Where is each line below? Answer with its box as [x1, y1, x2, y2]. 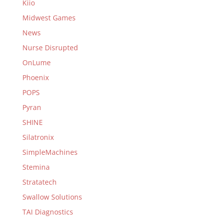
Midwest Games [22, 13, 76, 22]
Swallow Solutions [22, 192, 82, 202]
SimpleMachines [22, 147, 78, 157]
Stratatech [22, 177, 57, 187]
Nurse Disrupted [22, 43, 78, 52]
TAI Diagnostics [22, 207, 73, 217]
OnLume [22, 58, 51, 67]
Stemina [22, 162, 50, 172]
